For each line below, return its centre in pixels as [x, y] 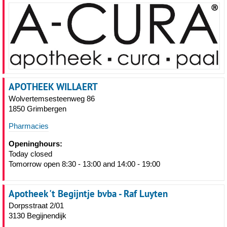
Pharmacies [29, 126]
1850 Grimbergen [37, 109]
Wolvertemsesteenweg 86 [52, 99]
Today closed [30, 154]
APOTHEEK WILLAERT [53, 87]
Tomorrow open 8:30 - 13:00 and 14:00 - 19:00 [84, 164]
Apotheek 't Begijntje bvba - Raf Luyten [88, 194]
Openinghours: [35, 144]
